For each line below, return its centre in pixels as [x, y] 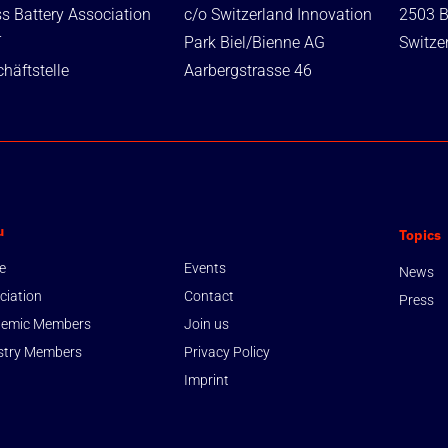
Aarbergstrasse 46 [248, 70]
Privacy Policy [227, 351]
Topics [420, 234]
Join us [206, 323]
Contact [209, 295]
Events [205, 267]
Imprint [206, 379]
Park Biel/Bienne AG [254, 42]
